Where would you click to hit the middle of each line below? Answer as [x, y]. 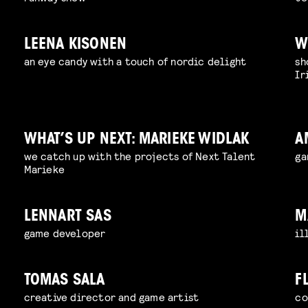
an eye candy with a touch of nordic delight [135, 61]
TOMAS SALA [64, 281]
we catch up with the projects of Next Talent [140, 156]
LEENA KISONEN [75, 45]
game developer [65, 233]
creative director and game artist [111, 297]
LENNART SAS [67, 217]
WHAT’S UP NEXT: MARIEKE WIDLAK [136, 140]
